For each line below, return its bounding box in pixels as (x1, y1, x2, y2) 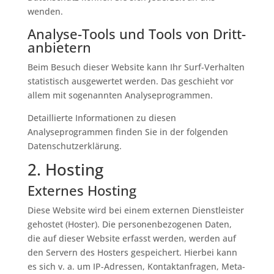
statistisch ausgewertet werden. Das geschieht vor (27, 75, 234, 87)
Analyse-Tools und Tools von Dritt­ (27, 24, 246, 43)
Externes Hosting (27, 181, 136, 199)
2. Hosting (27, 158, 103, 180)
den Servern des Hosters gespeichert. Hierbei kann (27, 246, 237, 258)
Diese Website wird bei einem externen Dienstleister (27, 204, 244, 216)
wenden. (27, 6, 63, 17)
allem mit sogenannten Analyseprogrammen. (27, 89, 213, 101)
